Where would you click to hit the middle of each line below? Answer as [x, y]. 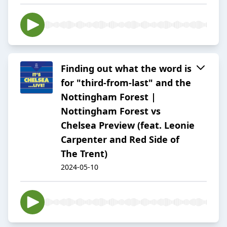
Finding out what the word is [126, 69]
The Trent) [84, 154]
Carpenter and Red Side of [120, 140]
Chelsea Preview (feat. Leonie [128, 125]
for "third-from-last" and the [126, 83]
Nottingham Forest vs [111, 111]
